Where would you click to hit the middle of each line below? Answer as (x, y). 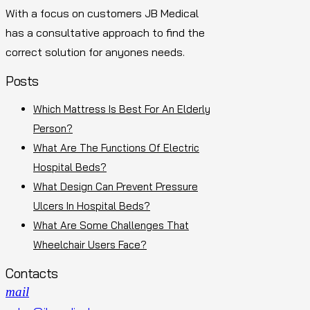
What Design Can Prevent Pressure (116, 186)
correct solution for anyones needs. (95, 52)
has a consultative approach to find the (105, 32)
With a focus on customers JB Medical (102, 13)
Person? (53, 128)
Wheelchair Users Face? (90, 244)
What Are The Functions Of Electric (116, 147)
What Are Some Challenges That (111, 225)
